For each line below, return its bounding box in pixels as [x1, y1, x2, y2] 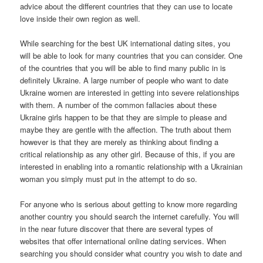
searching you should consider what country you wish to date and [20, 247, 242, 259]
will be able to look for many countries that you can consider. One [20, 50, 243, 62]
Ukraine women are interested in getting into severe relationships [20, 87, 240, 99]
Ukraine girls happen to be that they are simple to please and [20, 112, 227, 123]
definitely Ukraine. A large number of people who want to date [20, 75, 229, 86]
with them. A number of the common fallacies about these [20, 99, 217, 111]
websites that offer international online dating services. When [20, 235, 227, 247]
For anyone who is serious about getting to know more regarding [20, 198, 238, 210]
